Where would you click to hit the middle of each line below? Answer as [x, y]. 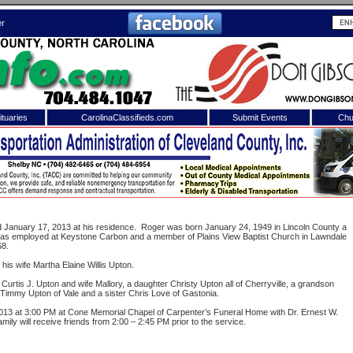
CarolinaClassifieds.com [127, 117]
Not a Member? [310, 197]
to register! [322, 218]
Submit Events [260, 117]
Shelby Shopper [58, 140]
